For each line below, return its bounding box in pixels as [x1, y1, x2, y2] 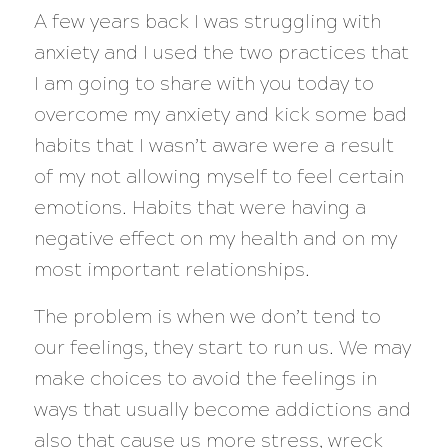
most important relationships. [33, 257, 320, 281]
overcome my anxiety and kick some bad [33, 102, 407, 126]
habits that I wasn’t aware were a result [33, 133, 394, 157]
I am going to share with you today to [33, 71, 374, 95]
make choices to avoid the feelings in [33, 366, 377, 390]
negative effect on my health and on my [33, 226, 397, 250]
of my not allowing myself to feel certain [33, 164, 404, 188]
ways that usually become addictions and [33, 397, 411, 421]
